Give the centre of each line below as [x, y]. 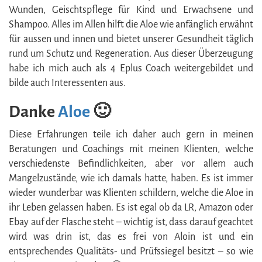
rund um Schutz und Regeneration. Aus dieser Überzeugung [131, 54]
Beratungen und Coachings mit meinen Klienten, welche [131, 149]
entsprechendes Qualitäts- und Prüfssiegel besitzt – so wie [131, 251]
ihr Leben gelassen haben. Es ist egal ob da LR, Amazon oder [131, 207]
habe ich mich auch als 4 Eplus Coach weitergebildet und [131, 68]
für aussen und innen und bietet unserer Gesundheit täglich [131, 39]
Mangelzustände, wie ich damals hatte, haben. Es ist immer [131, 178]
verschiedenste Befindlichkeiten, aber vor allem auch [131, 163]
